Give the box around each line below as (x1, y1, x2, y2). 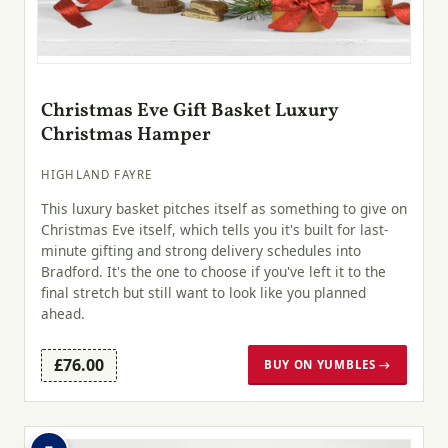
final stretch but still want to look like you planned (41, 282, 366, 302)
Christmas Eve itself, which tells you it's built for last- (41, 219, 388, 239)
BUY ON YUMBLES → (263, 357, 391, 373)
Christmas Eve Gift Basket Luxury (41, 98, 339, 125)
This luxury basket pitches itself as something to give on (41, 198, 407, 218)
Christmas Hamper (41, 122, 211, 149)
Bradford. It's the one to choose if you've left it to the (41, 261, 386, 281)
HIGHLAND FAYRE (41, 167, 153, 183)
